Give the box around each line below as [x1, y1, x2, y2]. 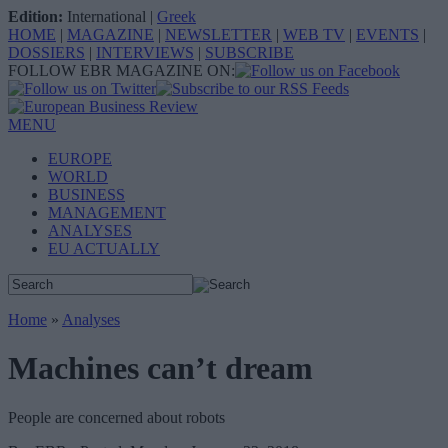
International [63, 8, 150, 25]
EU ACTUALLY [48, 240, 160, 257]
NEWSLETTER [165, 26, 272, 43]
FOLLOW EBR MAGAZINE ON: [8, 62, 235, 79]
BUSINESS [48, 186, 125, 203]
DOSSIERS [8, 44, 85, 61]
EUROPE [48, 150, 112, 167]
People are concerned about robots [8, 408, 225, 426]
